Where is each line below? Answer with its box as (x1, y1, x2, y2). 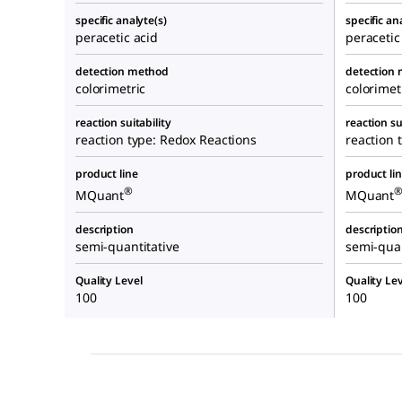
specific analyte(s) (75, 13, 167, 29)
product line (75, 166, 138, 182)
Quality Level (75, 273, 143, 289)
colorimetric (75, 80, 146, 98)
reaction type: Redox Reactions (75, 131, 257, 149)
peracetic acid (75, 29, 159, 47)
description (75, 222, 134, 238)
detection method (75, 64, 170, 80)
